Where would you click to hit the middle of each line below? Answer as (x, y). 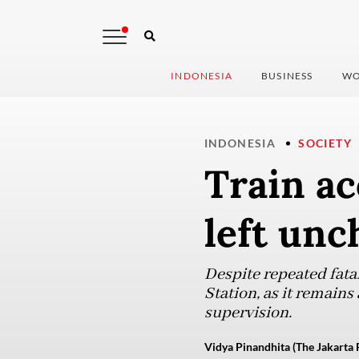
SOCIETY (325, 143)
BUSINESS (287, 76)
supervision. (248, 313)
